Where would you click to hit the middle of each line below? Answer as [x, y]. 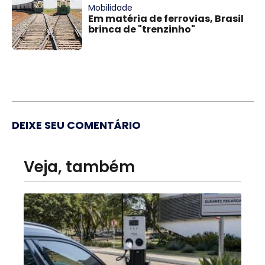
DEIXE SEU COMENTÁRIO [76, 125]
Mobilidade [111, 7]
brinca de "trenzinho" [142, 29]
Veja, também [79, 167]
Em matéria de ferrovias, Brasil [166, 18]
